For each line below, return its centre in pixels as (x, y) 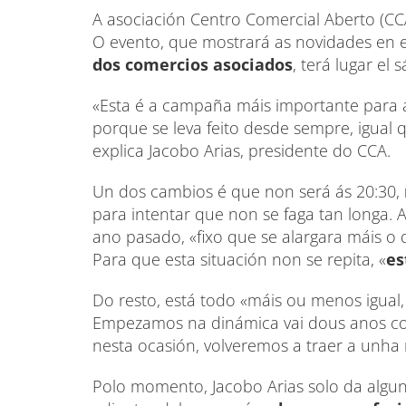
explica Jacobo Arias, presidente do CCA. (242, 151)
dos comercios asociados (193, 65)
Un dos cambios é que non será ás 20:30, (246, 192)
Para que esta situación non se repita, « (239, 260)
